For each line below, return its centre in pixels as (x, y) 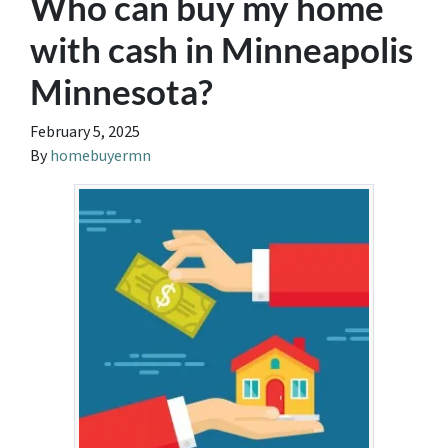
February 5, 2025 (85, 132)
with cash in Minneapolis (221, 49)
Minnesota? (121, 91)
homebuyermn (100, 156)
